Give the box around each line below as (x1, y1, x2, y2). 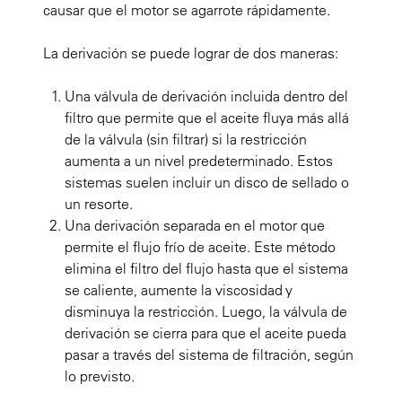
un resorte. (65, 194, 133, 213)
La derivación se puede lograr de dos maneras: (43, 43, 338, 62)
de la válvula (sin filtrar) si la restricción (65, 129, 307, 148)
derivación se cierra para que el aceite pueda (65, 323, 346, 342)
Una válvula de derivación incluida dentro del (65, 86, 348, 105)
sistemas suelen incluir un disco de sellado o (65, 172, 349, 191)
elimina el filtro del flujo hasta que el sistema (65, 258, 348, 277)
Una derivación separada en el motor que (65, 215, 325, 234)
